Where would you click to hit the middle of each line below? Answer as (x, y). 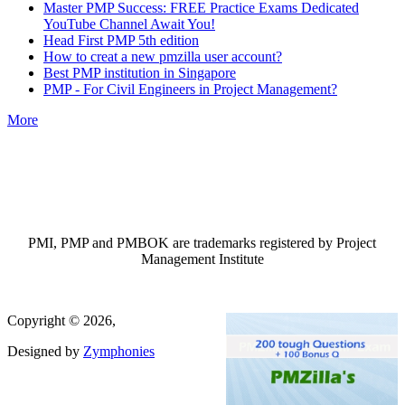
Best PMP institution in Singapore (140, 72)
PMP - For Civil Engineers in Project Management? (190, 89)
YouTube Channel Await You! (129, 24)
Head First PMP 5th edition (121, 40)
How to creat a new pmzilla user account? (163, 56)
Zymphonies (119, 351)
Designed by (45, 351)
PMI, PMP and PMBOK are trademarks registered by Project (202, 242)
